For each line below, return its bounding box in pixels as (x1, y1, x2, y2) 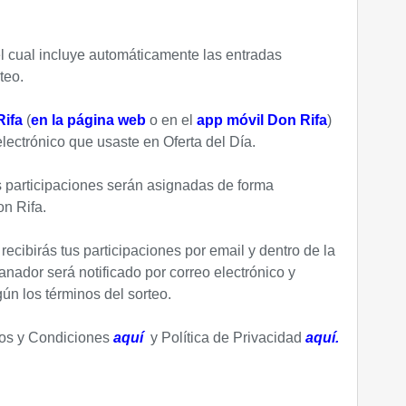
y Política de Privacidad (146, 330, 302, 345)
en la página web (30, 112, 146, 128)
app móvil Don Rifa (196, 112, 327, 128)
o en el (145, 112, 197, 128)
